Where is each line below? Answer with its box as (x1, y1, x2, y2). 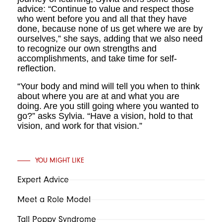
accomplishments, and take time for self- (17, 54, 177, 63)
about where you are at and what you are (17, 91, 179, 101)
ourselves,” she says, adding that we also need (17, 34, 203, 44)
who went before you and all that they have (17, 14, 187, 24)
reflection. (17, 63, 58, 73)
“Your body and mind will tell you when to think (17, 81, 200, 91)
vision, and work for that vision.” (17, 121, 142, 131)
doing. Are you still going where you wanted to (17, 101, 199, 111)
